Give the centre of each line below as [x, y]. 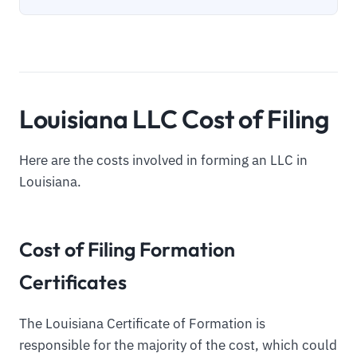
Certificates [73, 281]
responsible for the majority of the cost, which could [178, 345]
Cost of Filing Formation [127, 249]
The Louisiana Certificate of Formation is [142, 323]
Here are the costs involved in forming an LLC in [163, 161]
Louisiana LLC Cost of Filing [175, 119]
